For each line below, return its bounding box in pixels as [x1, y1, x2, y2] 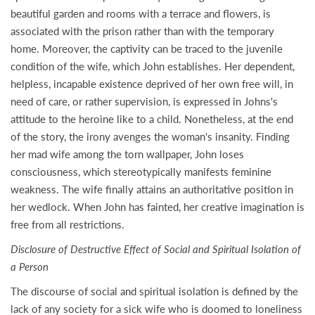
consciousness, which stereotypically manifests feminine [11, 165, 271, 178]
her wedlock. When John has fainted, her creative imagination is [11, 200, 304, 213]
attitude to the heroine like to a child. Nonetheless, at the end [11, 112, 293, 125]
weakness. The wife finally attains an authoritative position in [11, 183, 293, 195]
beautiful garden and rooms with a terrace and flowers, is [11, 7, 271, 20]
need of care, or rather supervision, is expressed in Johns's [11, 95, 278, 108]
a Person [11, 260, 49, 273]
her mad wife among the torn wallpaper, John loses [11, 148, 244, 160]
